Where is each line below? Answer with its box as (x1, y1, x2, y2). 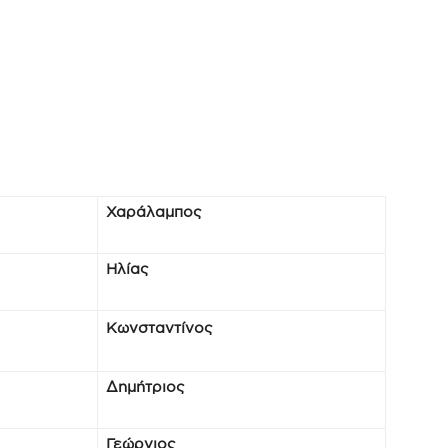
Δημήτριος (106, 378, 185, 395)
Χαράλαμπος (106, 203, 202, 220)
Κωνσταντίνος (106, 319, 213, 336)
